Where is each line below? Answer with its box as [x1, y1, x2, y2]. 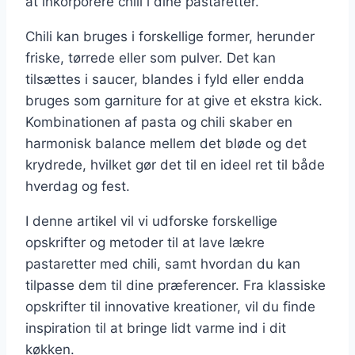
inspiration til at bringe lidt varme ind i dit [25, 320, 286, 337]
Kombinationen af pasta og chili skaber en [25, 114, 292, 131]
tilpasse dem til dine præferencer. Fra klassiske [25, 277, 326, 294]
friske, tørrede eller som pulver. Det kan [25, 50, 276, 67]
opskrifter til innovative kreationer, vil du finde [25, 299, 315, 315]
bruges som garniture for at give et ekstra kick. [25, 93, 323, 109]
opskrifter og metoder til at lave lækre [25, 235, 265, 251]
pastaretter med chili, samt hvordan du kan [25, 256, 300, 273]
